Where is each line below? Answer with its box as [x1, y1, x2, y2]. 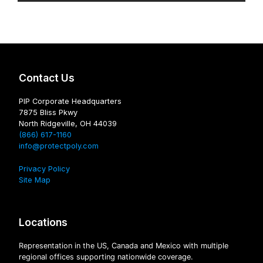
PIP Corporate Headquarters [19, 97, 122, 106]
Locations [19, 216, 68, 229]
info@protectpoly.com [19, 141, 99, 151]
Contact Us [19, 72, 75, 85]
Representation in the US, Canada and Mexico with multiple [19, 241, 228, 251]
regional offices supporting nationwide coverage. [19, 252, 193, 262]
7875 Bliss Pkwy [19, 108, 77, 117]
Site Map [19, 176, 50, 185]
